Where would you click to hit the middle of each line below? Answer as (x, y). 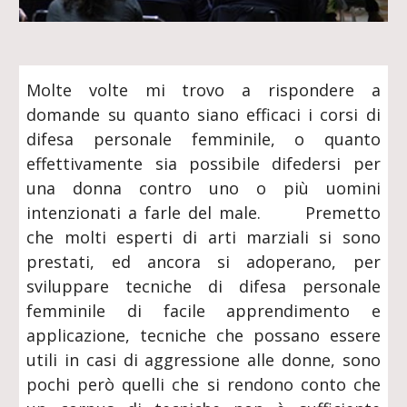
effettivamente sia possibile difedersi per (203, 164)
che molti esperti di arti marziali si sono (203, 237)
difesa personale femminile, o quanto (203, 139)
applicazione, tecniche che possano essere (203, 335)
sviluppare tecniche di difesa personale (203, 286)
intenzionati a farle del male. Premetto (203, 213)
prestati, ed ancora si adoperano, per (203, 262)
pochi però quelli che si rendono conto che (203, 384)
